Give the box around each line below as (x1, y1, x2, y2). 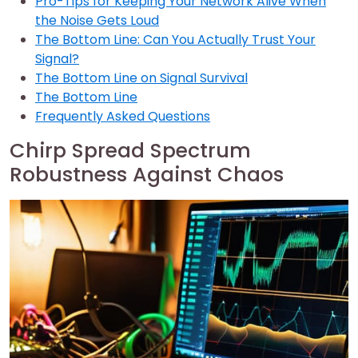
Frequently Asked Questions (35, 107, 210, 125)
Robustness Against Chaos (10, 161, 284, 189)
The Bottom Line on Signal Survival (35, 69, 248, 87)
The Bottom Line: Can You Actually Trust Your (35, 30, 316, 49)
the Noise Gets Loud (35, 11, 159, 30)
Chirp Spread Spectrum (10, 137, 251, 165)
